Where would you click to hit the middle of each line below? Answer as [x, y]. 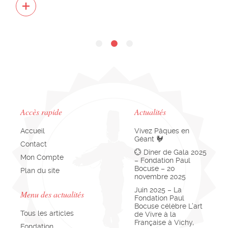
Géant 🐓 [149, 139]
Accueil [33, 131]
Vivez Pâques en [162, 131]
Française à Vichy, [164, 222]
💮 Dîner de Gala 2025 [170, 152]
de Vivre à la [155, 214]
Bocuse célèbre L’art [168, 206]
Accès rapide [41, 111]
